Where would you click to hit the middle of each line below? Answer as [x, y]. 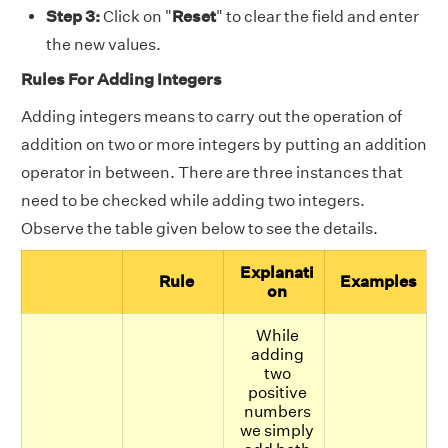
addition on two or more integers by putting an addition [224, 144]
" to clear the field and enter [317, 16]
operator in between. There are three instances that [212, 172]
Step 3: [73, 16]
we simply [277, 430]
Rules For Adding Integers [121, 79]
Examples [378, 281]
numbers [277, 411]
